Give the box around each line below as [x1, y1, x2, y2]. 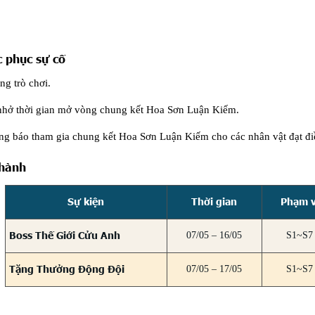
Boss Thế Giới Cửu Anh [8, 229, 120, 241]
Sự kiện [67, 195, 105, 207]
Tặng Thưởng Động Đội [8, 262, 124, 275]
